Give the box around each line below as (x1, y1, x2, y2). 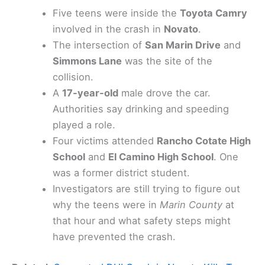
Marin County (160, 199, 223, 211)
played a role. (53, 119, 116, 131)
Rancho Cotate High (157, 135, 251, 147)
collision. (53, 71, 94, 83)
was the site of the (122, 55, 213, 67)
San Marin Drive (145, 39, 221, 51)
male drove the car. (118, 87, 211, 99)
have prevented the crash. (53, 231, 176, 243)
